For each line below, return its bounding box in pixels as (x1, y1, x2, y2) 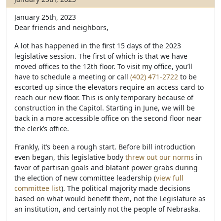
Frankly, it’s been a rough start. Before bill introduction (14, 142, 195, 151)
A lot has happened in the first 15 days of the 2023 (14, 41, 181, 50)
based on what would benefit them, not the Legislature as (14, 194, 206, 203)
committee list (14, 184, 61, 193)
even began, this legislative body (14, 152, 125, 162)
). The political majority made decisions (61, 184, 190, 193)
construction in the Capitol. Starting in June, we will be (14, 103, 195, 112)
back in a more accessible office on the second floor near (14, 113, 202, 123)
